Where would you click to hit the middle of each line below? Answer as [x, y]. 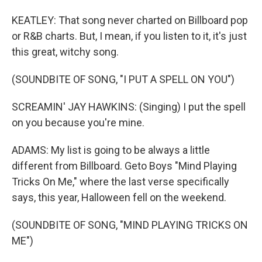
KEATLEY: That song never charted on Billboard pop [130, 20]
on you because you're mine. [78, 123]
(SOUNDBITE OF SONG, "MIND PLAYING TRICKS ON [130, 225]
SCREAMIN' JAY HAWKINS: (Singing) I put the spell [129, 107]
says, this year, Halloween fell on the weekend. [119, 197]
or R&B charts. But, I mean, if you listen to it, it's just [129, 36]
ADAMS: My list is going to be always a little [111, 150]
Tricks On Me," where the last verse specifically [120, 182]
